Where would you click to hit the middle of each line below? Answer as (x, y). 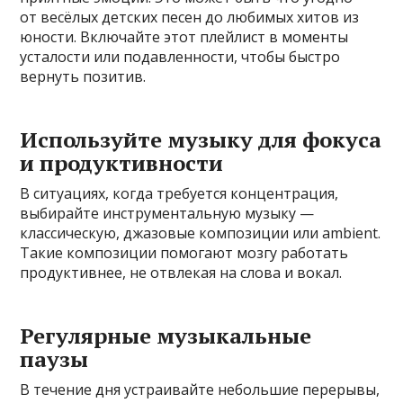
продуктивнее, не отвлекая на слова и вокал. (181, 272)
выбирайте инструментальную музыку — (167, 213)
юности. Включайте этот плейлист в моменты (184, 36)
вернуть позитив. (83, 76)
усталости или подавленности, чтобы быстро (180, 56)
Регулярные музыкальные (166, 335)
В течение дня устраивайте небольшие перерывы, (200, 389)
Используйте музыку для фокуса (201, 139)
